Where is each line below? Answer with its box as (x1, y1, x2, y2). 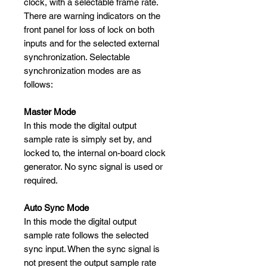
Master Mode (24, 107, 76, 117)
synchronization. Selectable (24, 52, 130, 63)
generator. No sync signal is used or (24, 162, 163, 172)
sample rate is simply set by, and (24, 134, 151, 145)
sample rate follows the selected (24, 230, 148, 241)
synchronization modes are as (24, 66, 141, 76)
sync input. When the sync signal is (24, 244, 160, 254)
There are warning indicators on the (24, 11, 160, 21)
